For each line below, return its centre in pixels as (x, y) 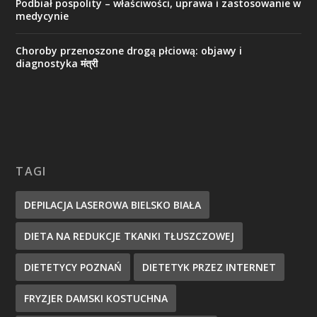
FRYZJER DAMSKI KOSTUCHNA (96, 298)
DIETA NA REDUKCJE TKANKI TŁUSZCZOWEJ (129, 236)
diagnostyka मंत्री (57, 63)
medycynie (42, 16)
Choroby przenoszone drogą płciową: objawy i (129, 51)
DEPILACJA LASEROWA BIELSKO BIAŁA (113, 205)
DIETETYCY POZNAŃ (73, 267)
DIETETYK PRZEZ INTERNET (209, 267)
